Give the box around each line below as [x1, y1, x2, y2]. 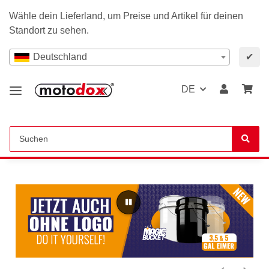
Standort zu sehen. [9, 25, 89, 35]
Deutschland [33, 52, 87, 62]
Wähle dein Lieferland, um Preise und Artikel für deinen [9, 11, 243, 21]
